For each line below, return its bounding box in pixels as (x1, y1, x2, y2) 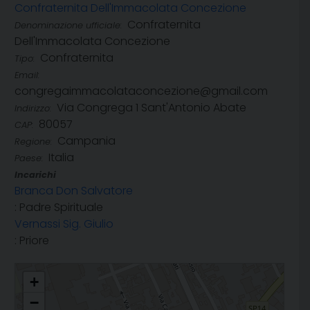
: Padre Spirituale (15, 199, 103, 216)
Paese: (15, 152, 43, 165)
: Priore (15, 232, 49, 249)
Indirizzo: (15, 102, 51, 115)
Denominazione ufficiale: (15, 19, 122, 32)
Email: (15, 69, 39, 82)
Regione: (15, 136, 52, 148)
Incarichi (15, 169, 56, 181)
